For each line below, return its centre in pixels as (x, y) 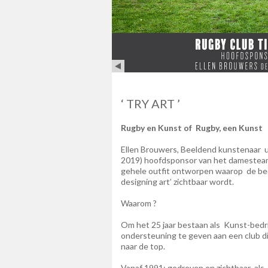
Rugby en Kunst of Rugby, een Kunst (192, 128)
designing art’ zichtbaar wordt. (177, 182)
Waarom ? (140, 203)
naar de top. (143, 246)
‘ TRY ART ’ (150, 104)
